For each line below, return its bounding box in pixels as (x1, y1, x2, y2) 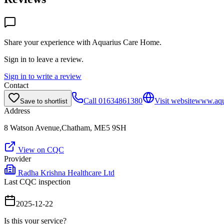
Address (4, 106, 30, 115)
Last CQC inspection (4, 177, 70, 186)
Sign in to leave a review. (4, 54, 83, 63)
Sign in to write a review (4, 71, 81, 80)
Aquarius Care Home (92, 37, 159, 46)
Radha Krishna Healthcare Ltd (18, 168, 114, 177)
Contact (4, 80, 28, 89)
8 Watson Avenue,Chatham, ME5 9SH (4, 123, 126, 132)
